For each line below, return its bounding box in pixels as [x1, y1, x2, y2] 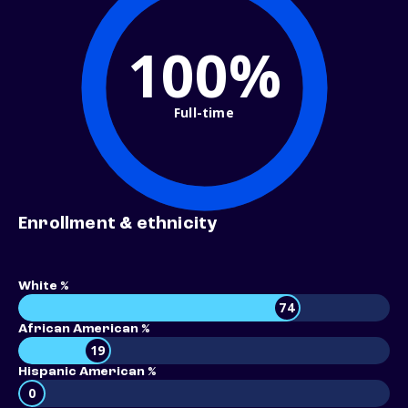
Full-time [174, 103, 234, 121]
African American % [18, 322, 149, 336]
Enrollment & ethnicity [18, 215, 218, 234]
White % [18, 280, 68, 293]
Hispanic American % [18, 365, 156, 379]
